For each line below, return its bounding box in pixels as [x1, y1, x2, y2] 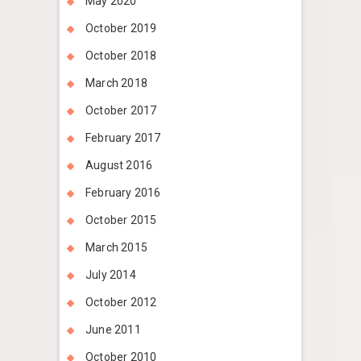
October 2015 [85, 214, 157, 227]
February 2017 [85, 131, 161, 145]
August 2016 [85, 159, 153, 172]
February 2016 [85, 186, 161, 200]
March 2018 [85, 77, 147, 90]
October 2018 [85, 49, 157, 63]
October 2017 [85, 104, 157, 118]
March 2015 [85, 241, 147, 255]
